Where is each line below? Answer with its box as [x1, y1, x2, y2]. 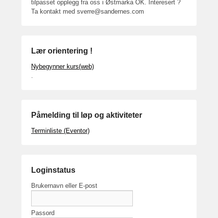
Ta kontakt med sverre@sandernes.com [31, 8, 144, 15]
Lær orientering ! [31, 47, 92, 55]
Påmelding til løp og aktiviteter [31, 111, 142, 119]
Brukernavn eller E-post [31, 182, 97, 189]
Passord [31, 209, 54, 217]
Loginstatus [31, 166, 75, 174]
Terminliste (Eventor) [31, 127, 90, 134]
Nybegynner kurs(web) [31, 63, 94, 70]
